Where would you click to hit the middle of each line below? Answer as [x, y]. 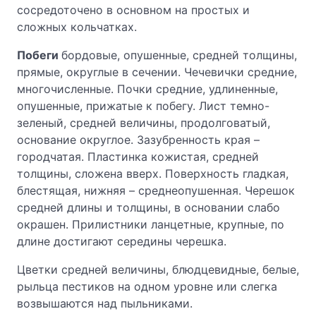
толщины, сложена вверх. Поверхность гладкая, [153, 174]
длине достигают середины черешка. [122, 241]
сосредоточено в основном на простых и [133, 10]
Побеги [39, 55]
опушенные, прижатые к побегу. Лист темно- [143, 106]
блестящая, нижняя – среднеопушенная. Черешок [156, 190]
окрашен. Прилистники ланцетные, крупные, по [151, 224]
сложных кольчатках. [77, 27]
